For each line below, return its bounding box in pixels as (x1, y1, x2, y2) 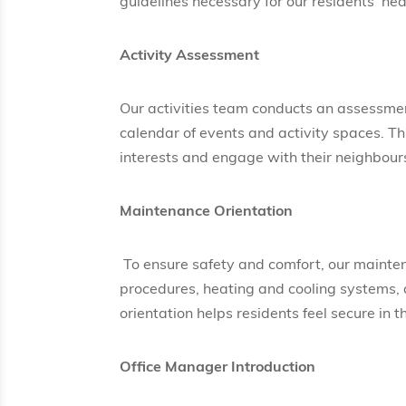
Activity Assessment (120, 49, 259, 64)
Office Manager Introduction (120, 361, 315, 376)
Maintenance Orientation (120, 205, 293, 220)
